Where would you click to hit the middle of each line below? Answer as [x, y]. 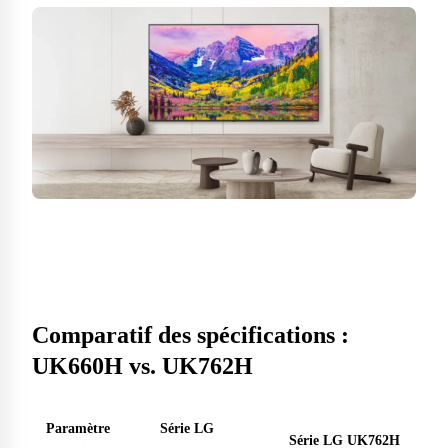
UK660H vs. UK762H [142, 366]
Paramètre [78, 428]
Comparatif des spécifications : [190, 335]
